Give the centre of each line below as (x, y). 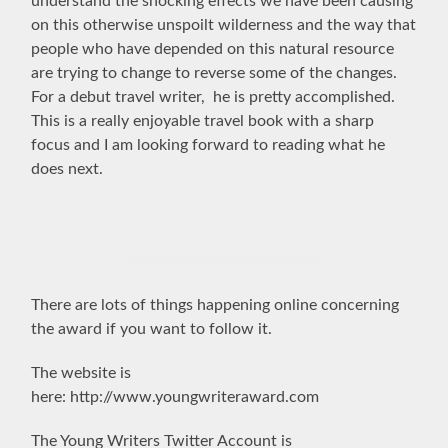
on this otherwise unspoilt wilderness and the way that (224, 24)
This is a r (64, 120)
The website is (81, 372)
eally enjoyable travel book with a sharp (236, 120)
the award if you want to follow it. (152, 328)
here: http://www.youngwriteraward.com (175, 396)
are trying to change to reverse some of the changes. (214, 72)
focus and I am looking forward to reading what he (208, 144)
